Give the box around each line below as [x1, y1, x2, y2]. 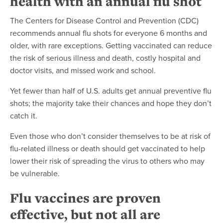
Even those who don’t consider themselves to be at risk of [10, 130, 211, 141]
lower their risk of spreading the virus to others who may [10, 155, 205, 166]
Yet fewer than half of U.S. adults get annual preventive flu [10, 85, 212, 96]
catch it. [10, 110, 37, 121]
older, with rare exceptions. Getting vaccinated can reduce [10, 39, 212, 51]
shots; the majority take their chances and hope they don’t [10, 97, 212, 109]
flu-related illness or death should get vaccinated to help [10, 142, 205, 154]
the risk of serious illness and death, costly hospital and [10, 52, 201, 63]
